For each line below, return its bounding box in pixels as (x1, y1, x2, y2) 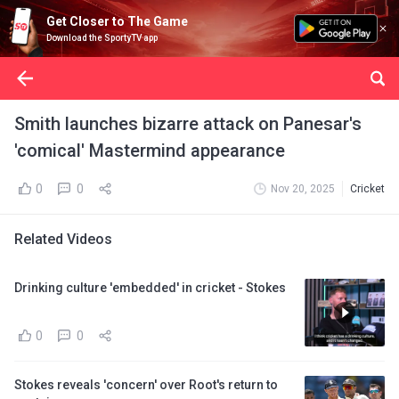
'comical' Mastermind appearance (14, 140, 285, 161)
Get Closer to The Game (46, 14, 188, 28)
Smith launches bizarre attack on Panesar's (14, 113, 362, 134)
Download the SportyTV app (46, 33, 158, 43)
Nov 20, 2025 (271, 183, 335, 195)
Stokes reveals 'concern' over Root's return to (14, 378, 278, 392)
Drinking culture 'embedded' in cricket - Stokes (14, 281, 286, 295)
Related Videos (14, 231, 112, 248)
